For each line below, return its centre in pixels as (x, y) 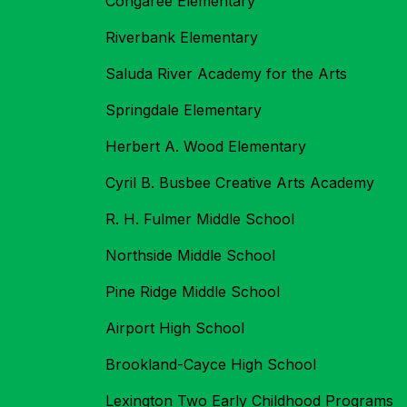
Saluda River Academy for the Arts (226, 74)
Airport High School (175, 328)
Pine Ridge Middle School (193, 292)
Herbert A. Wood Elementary (206, 147)
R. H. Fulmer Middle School (200, 219)
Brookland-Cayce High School (211, 365)
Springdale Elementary (184, 110)
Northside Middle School (190, 256)
